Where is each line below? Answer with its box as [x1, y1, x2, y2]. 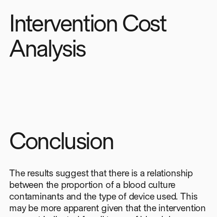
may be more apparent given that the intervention [9, 202, 206, 214]
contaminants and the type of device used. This [9, 190, 198, 202]
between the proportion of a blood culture [9, 179, 176, 190]
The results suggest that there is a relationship [9, 167, 193, 179]
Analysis [9, 34, 85, 62]
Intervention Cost [9, 9, 166, 37]
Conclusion [9, 127, 114, 155]
